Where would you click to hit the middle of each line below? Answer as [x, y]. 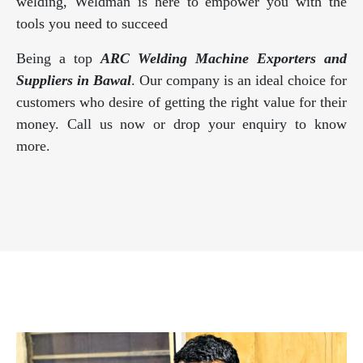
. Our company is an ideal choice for [239, 81]
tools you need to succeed [92, 24]
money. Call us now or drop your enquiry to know [181, 124]
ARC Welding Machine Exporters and [224, 59]
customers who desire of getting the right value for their [181, 102]
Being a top [58, 59]
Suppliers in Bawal [74, 81]
